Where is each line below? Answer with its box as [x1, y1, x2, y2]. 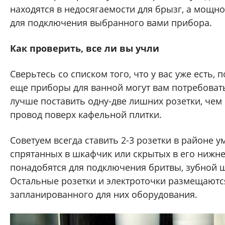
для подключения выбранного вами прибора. [10, 16, 212, 29]
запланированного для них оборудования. [10, 188, 200, 200]
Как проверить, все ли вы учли [10, 42, 159, 54]
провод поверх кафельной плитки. [10, 108, 162, 121]
